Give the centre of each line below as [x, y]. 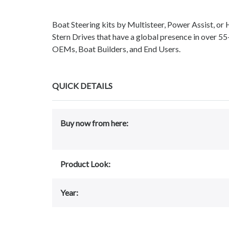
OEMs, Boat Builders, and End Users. [116, 49]
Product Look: [85, 164]
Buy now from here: [94, 123]
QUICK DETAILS [82, 86]
